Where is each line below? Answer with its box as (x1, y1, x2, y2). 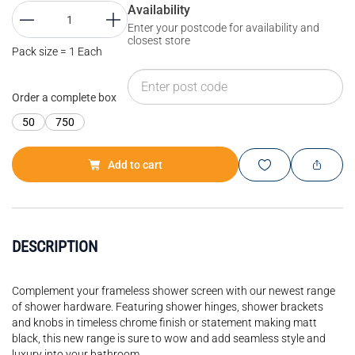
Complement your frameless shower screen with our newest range (12, 284, 335, 297)
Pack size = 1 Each (12, 45, 102, 58)
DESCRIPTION (12, 237, 97, 256)
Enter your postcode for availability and (128, 21, 320, 34)
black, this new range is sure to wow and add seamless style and (12, 332, 326, 345)
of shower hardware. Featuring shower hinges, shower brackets (12, 300, 323, 313)
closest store (128, 34, 191, 47)
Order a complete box (12, 91, 116, 104)
